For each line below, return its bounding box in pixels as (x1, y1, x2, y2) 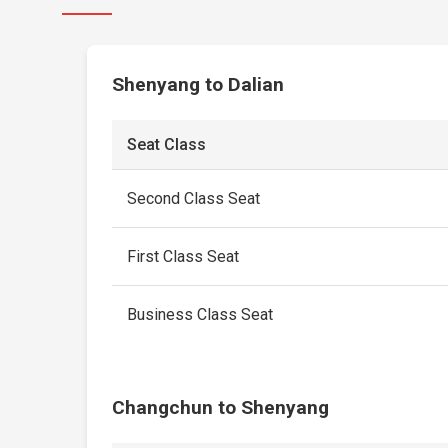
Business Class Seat (127, 305, 274, 324)
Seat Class (127, 135, 207, 154)
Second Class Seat (127, 189, 261, 208)
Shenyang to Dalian (112, 73, 285, 96)
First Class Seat (127, 247, 240, 266)
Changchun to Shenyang (112, 396, 330, 419)
